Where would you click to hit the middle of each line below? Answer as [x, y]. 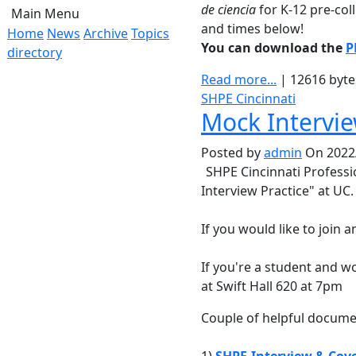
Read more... [239, 79]
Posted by [232, 153]
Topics [150, 33]
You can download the [273, 48]
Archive [106, 33]
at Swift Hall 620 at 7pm [272, 286]
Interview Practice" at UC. [277, 191]
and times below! [252, 29]
